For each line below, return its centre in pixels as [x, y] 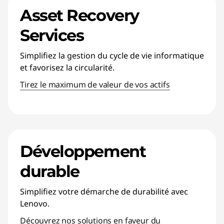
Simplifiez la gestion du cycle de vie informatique [112, 55]
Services [52, 35]
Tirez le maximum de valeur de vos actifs [95, 84]
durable [50, 171]
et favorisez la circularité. [67, 67]
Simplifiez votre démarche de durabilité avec [104, 191]
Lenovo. [35, 203]
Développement [83, 151]
